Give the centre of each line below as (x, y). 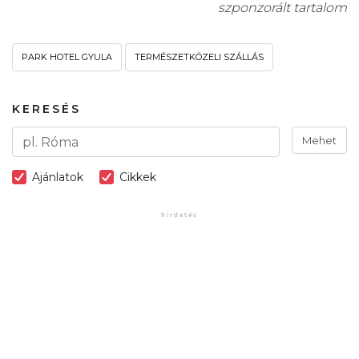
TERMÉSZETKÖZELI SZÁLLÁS (199, 57)
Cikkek (138, 177)
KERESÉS (46, 109)
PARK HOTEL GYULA (67, 57)
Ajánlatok (58, 177)
